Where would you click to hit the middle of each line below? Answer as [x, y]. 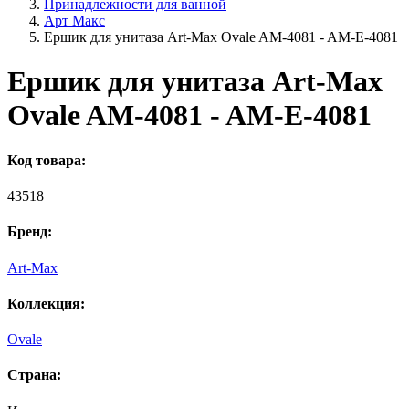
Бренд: [30, 232]
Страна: [34, 375]
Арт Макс [74, 21]
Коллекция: [46, 303]
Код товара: [47, 160]
